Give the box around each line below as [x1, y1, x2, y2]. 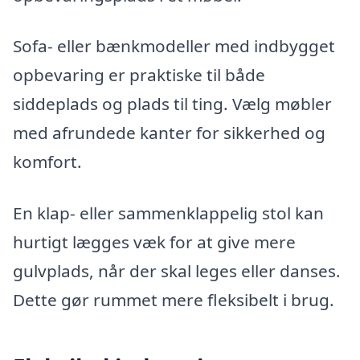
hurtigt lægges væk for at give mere [13, 231, 296, 254]
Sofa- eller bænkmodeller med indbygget [13, 35, 335, 58]
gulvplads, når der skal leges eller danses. [13, 260, 341, 283]
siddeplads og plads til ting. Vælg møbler [13, 92, 332, 116]
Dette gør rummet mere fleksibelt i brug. [13, 288, 334, 312]
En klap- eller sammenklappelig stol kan [13, 202, 324, 225]
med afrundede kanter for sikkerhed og [13, 121, 325, 145]
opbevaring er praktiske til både [13, 63, 265, 87]
